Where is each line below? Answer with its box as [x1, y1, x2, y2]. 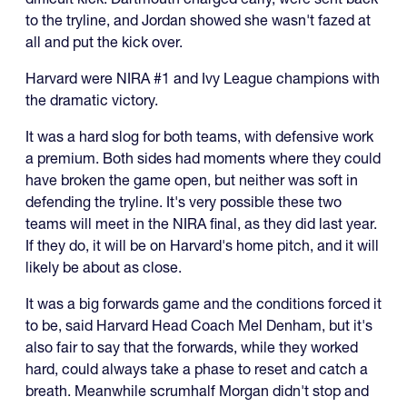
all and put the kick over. [25, 33, 183, 52]
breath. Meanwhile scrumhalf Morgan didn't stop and [25, 382, 369, 401]
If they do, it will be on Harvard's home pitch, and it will [25, 236, 379, 255]
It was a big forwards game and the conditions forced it [25, 294, 382, 313]
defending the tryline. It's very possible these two [25, 193, 342, 212]
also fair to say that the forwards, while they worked [25, 338, 358, 357]
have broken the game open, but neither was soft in [25, 171, 358, 190]
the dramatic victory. [25, 91, 158, 110]
